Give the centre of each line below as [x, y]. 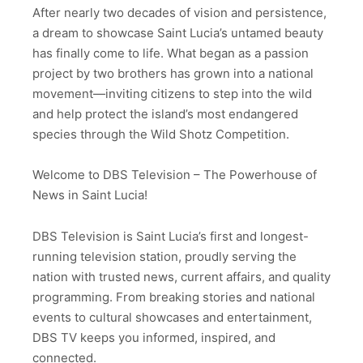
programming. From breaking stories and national [174, 297]
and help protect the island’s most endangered [165, 113]
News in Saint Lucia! [90, 195]
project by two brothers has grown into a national [173, 73]
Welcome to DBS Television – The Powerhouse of [175, 175]
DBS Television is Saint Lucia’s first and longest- [171, 236]
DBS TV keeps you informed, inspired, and [154, 337]
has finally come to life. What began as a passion [171, 53]
